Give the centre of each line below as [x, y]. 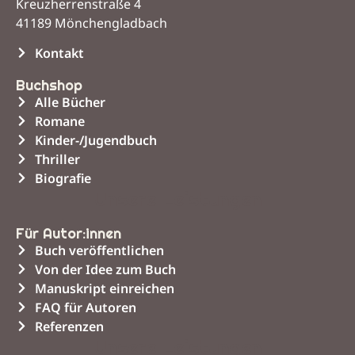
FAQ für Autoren [85, 307]
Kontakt [59, 53]
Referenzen [69, 326]
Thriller [57, 159]
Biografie [63, 178]
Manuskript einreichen [104, 288]
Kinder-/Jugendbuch [95, 140]
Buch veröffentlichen [99, 250]
